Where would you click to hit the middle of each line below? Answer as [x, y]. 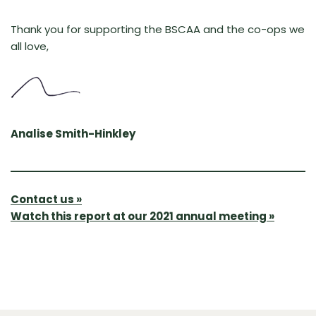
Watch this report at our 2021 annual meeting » [142, 216]
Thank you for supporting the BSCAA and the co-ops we [158, 29]
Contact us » [46, 199]
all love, [30, 46]
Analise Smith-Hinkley [73, 133]
